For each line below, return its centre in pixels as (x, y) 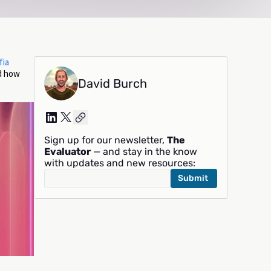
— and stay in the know (144, 152)
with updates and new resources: (120, 163)
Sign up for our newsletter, (106, 140)
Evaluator (67, 152)
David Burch (113, 84)
